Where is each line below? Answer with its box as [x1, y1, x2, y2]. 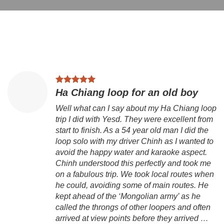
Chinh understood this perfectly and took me [55, 159, 211, 168]
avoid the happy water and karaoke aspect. [55, 148, 207, 157]
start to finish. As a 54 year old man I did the [55, 126, 208, 135]
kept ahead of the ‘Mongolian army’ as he [55, 192, 200, 201]
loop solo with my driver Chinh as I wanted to [55, 137, 213, 146]
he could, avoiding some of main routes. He [55, 181, 208, 190]
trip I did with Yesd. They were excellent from [55, 115, 213, 124]
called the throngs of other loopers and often [55, 203, 210, 212]
